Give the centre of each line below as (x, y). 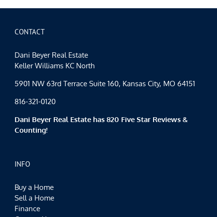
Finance (27, 208)
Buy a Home (34, 187)
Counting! (31, 130)
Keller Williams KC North (54, 65)
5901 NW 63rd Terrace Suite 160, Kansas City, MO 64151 (105, 83)
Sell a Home (34, 198)
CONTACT (30, 31)
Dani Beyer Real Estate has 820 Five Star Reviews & (101, 119)
